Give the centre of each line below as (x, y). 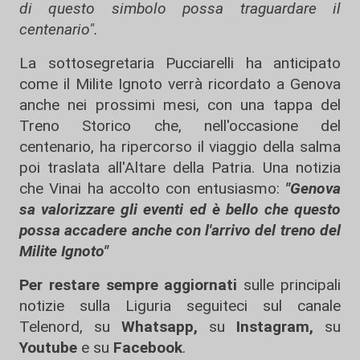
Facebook (148, 347)
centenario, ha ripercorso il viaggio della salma (180, 146)
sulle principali (289, 284)
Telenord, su (65, 326)
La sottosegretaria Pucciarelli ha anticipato (180, 63)
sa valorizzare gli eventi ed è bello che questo (180, 209)
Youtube (48, 347)
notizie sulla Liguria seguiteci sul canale (180, 305)
